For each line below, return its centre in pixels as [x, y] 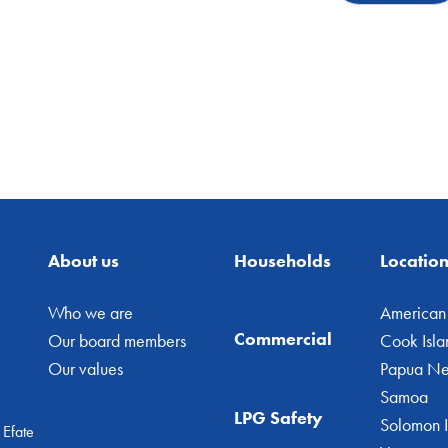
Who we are [91, 312]
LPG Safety [279, 417]
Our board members [117, 340]
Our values [86, 368]
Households [283, 260]
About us [84, 260]
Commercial [283, 339]
